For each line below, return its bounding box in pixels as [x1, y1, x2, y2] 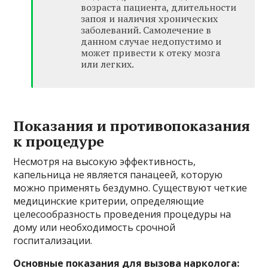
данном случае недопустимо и [81, 35, 222, 48]
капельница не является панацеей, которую [13, 168, 223, 181]
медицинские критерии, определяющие [13, 194, 205, 208]
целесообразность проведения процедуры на [13, 208, 232, 221]
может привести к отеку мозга [81, 46, 221, 59]
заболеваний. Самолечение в [81, 23, 212, 36]
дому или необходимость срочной [13, 221, 176, 234]
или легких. [81, 57, 135, 71]
